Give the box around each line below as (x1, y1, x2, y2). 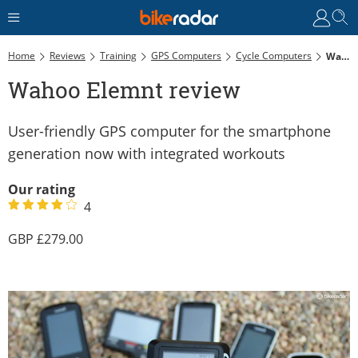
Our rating (8, 180, 75, 198)
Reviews (50, 48, 86, 62)
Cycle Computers (236, 48, 312, 62)
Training (100, 48, 137, 62)
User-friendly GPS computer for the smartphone (8, 121, 331, 141)
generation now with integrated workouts (8, 143, 285, 163)
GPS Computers (151, 48, 221, 62)
